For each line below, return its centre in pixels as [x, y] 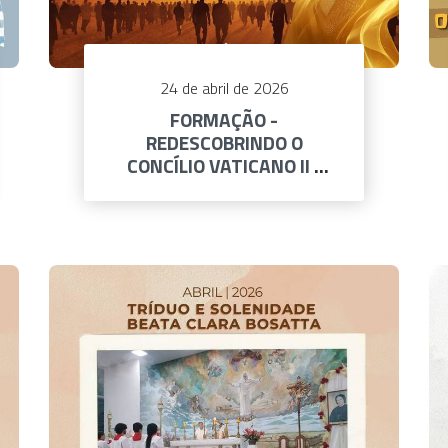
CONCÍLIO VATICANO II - [224, 166]
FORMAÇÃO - [224, 120]
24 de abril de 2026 [224, 88]
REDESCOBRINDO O [224, 143]
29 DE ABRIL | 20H [224, 189]
